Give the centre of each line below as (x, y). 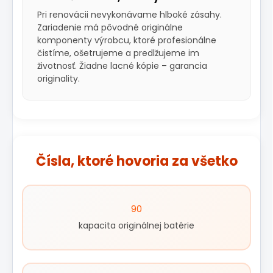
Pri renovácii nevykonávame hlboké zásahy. (129, 15)
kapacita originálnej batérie (136, 226)
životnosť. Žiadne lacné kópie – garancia (122, 66)
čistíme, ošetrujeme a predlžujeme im (118, 53)
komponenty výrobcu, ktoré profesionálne (127, 41)
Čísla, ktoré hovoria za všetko (136, 161)
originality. (58, 79)
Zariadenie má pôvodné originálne (110, 28)
